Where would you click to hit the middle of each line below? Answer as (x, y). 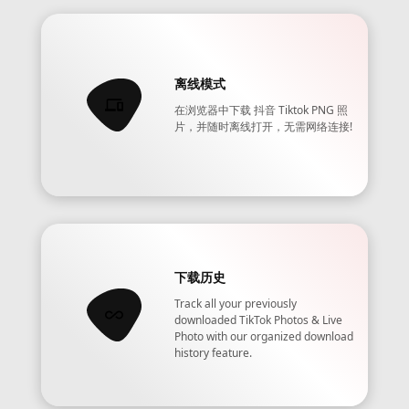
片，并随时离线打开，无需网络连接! (264, 126)
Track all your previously (236, 304)
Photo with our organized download (264, 336)
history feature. (214, 353)
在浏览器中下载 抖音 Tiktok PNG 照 (262, 110)
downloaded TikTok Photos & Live (259, 320)
